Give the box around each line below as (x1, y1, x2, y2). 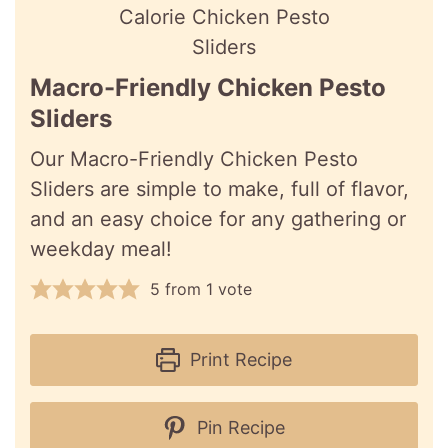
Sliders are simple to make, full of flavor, (30, 177, 409, 202)
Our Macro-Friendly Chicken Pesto (30, 147, 358, 172)
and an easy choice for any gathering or (30, 207, 406, 232)
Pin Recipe (191, 417, 285, 439)
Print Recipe (184, 349, 292, 371)
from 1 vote (160, 279, 252, 300)
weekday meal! (30, 237, 172, 262)
